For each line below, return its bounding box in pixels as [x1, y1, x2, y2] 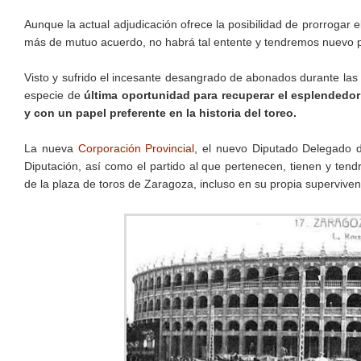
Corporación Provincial [77, 142, 195, 156]
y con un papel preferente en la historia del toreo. [24, 106, 297, 120]
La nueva [24, 142, 78, 156]
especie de [24, 89, 85, 102]
